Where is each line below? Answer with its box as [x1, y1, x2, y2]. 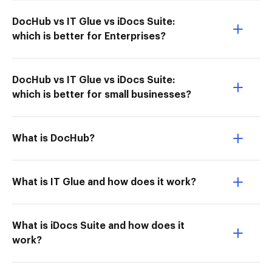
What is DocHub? [12, 134, 95, 143]
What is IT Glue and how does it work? [12, 177, 196, 187]
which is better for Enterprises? [12, 32, 166, 41]
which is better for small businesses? [12, 90, 191, 100]
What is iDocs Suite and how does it [12, 221, 185, 231]
